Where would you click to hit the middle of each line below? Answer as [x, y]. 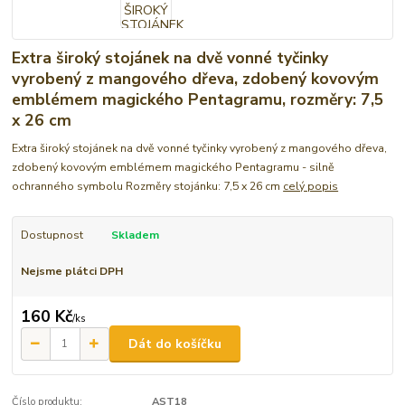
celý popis [311, 186]
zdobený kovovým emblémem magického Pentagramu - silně [174, 167]
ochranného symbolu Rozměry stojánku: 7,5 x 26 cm [148, 186]
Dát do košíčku [175, 344]
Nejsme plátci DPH [71, 271]
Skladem [135, 235]
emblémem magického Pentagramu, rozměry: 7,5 [198, 100]
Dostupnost [52, 235]
